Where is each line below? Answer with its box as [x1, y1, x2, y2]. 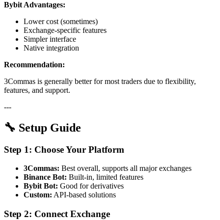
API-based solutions [52, 191, 116, 199]
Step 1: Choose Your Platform [4, 144, 124, 155]
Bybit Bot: [24, 182, 58, 191]
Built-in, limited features [67, 173, 143, 182]
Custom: [24, 191, 52, 199]
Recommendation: [4, 60, 65, 69]
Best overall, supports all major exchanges [59, 164, 192, 173]
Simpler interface [24, 34, 76, 43]
